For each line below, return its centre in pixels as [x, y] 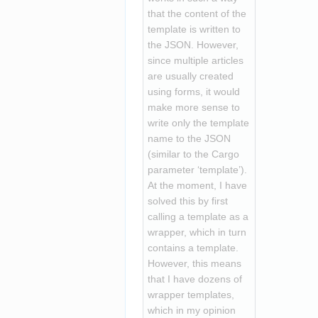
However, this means [194, 263]
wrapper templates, [191, 294]
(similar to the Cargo [193, 154]
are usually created [190, 76]
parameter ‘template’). [197, 169]
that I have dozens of [194, 279]
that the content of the [197, 13]
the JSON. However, [193, 44]
